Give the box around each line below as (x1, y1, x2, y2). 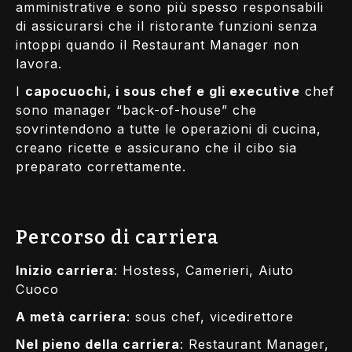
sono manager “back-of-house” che (16, 101, 257, 118)
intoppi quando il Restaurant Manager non (16, 36, 299, 53)
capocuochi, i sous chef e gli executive (25, 82, 300, 99)
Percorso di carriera (16, 225, 219, 248)
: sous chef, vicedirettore (126, 309, 294, 325)
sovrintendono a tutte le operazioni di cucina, (16, 120, 321, 137)
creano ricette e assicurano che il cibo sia (16, 139, 297, 156)
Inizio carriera (16, 262, 114, 279)
